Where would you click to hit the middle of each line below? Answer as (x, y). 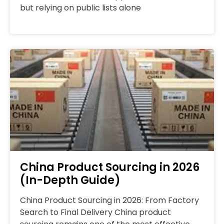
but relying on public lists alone (80, 8)
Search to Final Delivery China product (95, 212)
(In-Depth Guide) (70, 180)
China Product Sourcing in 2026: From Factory (109, 200)
